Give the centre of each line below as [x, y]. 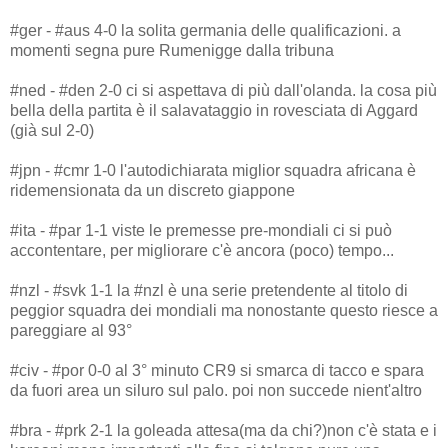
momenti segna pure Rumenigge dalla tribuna [172, 50]
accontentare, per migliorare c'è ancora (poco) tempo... [202, 250]
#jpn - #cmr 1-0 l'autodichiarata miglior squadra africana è [213, 170]
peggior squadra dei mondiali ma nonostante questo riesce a [224, 310]
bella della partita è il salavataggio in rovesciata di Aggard [214, 110]
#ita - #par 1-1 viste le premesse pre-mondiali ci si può [201, 230]
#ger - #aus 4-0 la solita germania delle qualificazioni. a [205, 30]
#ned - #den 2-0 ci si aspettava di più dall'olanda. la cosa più [223, 90]
